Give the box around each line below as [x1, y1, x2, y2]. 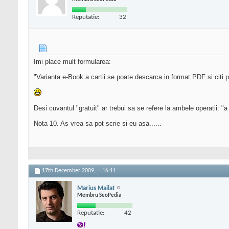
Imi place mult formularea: [34, 58, 111, 66]
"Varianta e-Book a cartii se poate [34, 73, 135, 81]
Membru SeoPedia [77, 192, 121, 198]
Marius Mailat [77, 185, 115, 192]
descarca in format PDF [135, 73, 205, 81]
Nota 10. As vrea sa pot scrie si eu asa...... [34, 120, 162, 128]
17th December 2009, [42, 168, 97, 174]
